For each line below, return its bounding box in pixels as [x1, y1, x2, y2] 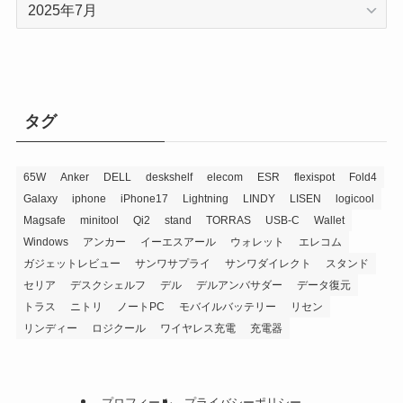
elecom [206, 171, 243, 184]
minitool [79, 214, 119, 228]
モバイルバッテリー [178, 300, 276, 314]
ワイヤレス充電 [159, 322, 236, 336]
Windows [22, 236, 68, 249]
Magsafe [22, 214, 66, 228]
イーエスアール [139, 236, 216, 249]
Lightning [182, 193, 228, 206]
